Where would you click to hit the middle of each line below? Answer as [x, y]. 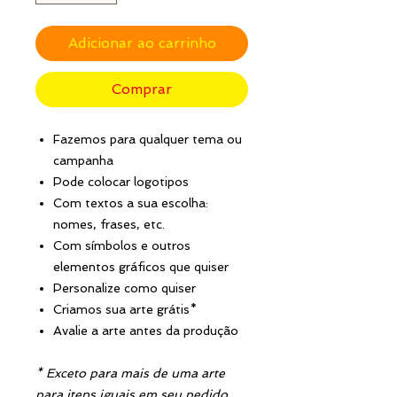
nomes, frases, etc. [109, 224]
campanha [83, 160]
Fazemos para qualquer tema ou [148, 139]
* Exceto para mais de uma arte [130, 373]
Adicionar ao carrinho [142, 43]
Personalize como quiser [125, 288]
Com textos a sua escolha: [131, 202]
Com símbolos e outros [122, 245]
